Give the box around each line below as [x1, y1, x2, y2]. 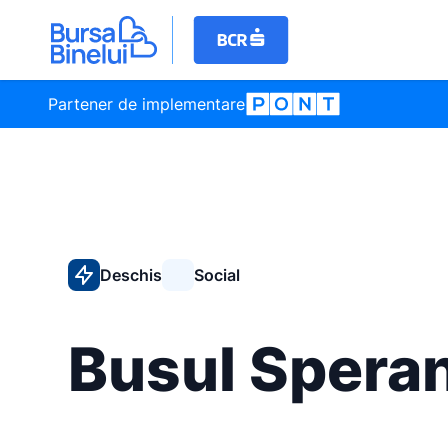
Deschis [100, 264, 162, 285]
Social [194, 264, 240, 285]
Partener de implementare [48, 94, 245, 114]
